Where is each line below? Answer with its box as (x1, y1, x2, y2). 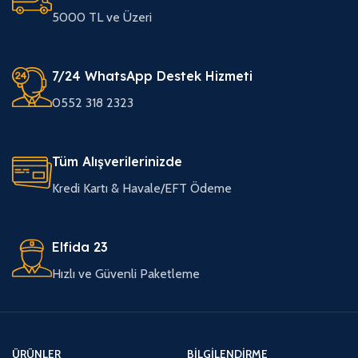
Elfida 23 (52, 239, 108, 256)
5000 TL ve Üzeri (52, 10, 152, 26)
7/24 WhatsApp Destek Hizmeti (52, 68, 253, 85)
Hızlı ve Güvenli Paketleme (52, 266, 200, 282)
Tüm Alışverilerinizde (52, 153, 182, 170)
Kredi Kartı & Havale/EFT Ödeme (52, 181, 232, 197)
